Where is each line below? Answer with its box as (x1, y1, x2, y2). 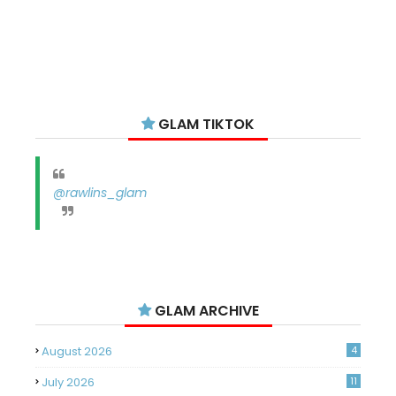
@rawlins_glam (53, 184, 147, 202)
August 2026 (42, 343, 112, 360)
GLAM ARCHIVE (150, 301, 259, 321)
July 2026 (42, 374, 95, 391)
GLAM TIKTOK (155, 114, 255, 134)
